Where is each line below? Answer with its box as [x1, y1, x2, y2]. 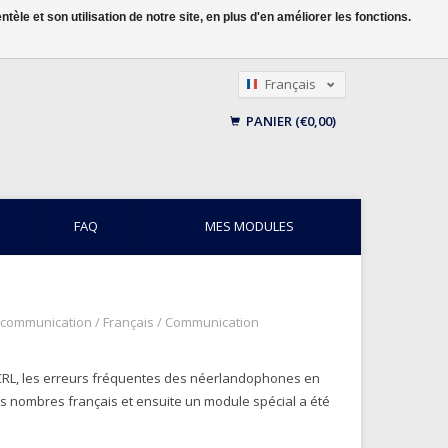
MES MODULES [205, 217, 294, 235]
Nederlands [265, 98, 337, 116]
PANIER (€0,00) [243, 112, 336, 130]
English [265, 121, 308, 139]
